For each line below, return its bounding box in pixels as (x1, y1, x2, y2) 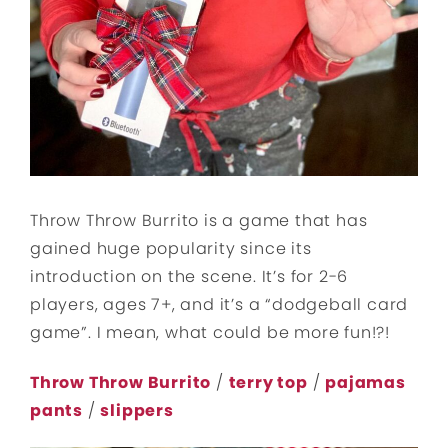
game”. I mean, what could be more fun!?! (30, 320, 390, 344)
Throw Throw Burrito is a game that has (30, 208, 368, 232)
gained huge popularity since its (30, 236, 312, 260)
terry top (228, 370, 308, 394)
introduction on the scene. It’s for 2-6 (30, 264, 349, 288)
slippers (100, 398, 174, 422)
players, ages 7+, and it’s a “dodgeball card (30, 292, 409, 316)
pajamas (325, 370, 406, 394)
